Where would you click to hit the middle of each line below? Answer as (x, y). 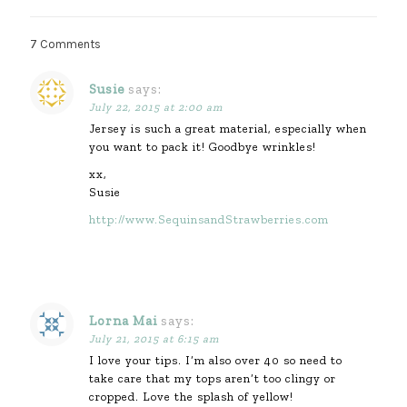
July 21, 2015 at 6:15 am (154, 339)
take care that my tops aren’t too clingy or (213, 378)
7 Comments (65, 44)
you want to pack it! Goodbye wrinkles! (203, 147)
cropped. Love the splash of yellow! (191, 397)
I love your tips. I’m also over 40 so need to (216, 360)
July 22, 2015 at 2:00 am (156, 107)
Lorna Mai (123, 321)
